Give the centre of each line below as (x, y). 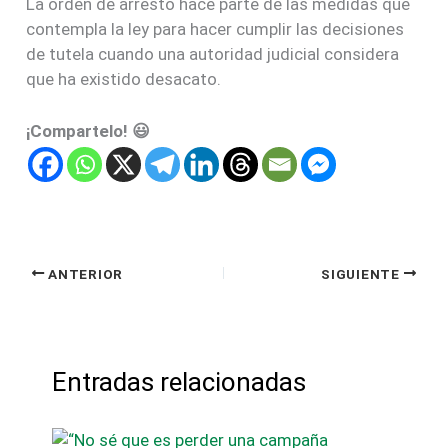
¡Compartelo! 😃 (88, 130)
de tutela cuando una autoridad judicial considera (213, 53)
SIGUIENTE (362, 273)
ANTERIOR (83, 273)
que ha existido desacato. (124, 78)
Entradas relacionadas (178, 381)
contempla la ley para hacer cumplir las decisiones (215, 28)
